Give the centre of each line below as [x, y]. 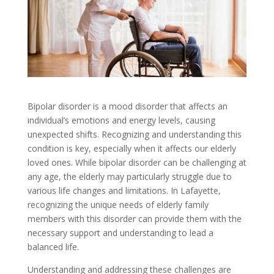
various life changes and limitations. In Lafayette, [124, 190]
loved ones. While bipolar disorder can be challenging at [137, 162]
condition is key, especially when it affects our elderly [131, 148]
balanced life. [53, 246]
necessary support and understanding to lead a [120, 232]
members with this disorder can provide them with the [134, 218]
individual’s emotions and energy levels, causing [121, 120]
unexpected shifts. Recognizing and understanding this [134, 134]
